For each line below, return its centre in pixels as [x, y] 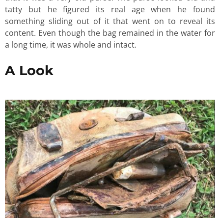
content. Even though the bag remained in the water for [110, 33]
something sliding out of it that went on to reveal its [110, 21]
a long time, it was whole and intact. [73, 45]
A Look [29, 70]
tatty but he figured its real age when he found [110, 10]
